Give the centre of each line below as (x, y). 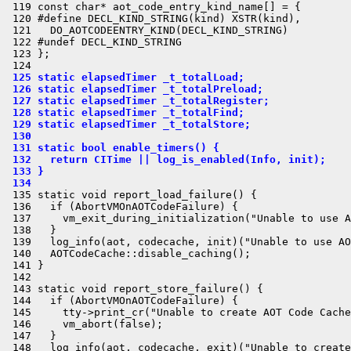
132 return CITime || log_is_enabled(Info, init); (166, 159)
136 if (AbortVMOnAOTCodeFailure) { (122, 206)
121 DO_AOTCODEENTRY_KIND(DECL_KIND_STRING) (147, 30)
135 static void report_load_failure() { (132, 195)
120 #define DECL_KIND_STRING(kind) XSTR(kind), (154, 18)
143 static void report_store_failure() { (135, 289)
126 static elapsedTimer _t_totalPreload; (135, 89)
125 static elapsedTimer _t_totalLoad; (125, 77)
